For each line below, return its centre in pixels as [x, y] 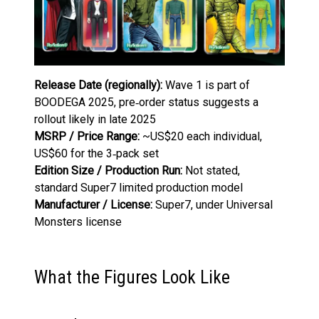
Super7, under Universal [213, 204]
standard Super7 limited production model [138, 187]
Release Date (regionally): [98, 85]
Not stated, [211, 170]
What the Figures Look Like [132, 277]
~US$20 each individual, [201, 136]
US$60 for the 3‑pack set [96, 153]
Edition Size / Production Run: [108, 170]
